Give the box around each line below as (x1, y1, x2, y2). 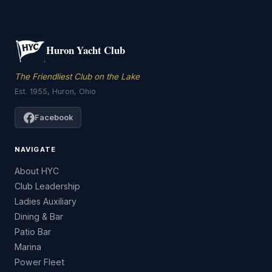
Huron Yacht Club (46, 42, 125, 58)
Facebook (34, 112, 73, 122)
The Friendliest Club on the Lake (15, 71, 140, 81)
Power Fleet (15, 257, 64, 268)
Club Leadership (15, 181, 80, 192)
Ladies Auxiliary (15, 196, 76, 207)
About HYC (15, 166, 59, 177)
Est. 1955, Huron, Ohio (15, 87, 96, 97)
